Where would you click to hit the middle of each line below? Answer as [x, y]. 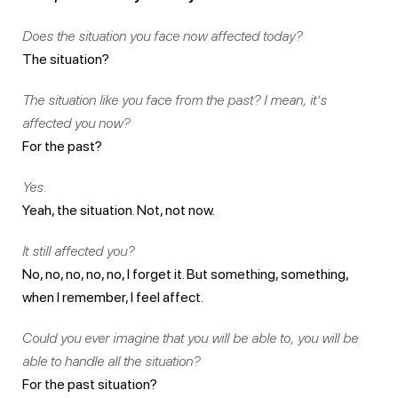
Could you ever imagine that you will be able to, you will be [190, 338]
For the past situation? [90, 384]
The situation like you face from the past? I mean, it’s [175, 99]
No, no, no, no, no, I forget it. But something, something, [185, 274]
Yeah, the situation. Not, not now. [119, 210]
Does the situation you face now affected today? [162, 36]
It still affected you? [78, 251]
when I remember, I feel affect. [113, 297]
